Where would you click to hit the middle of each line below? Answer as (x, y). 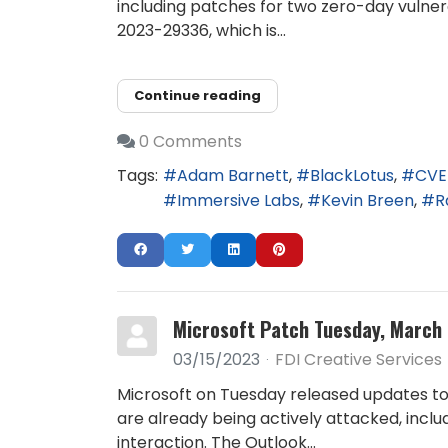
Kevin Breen (367, 200)
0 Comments (190, 141)
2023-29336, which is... (201, 31)
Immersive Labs (238, 200)
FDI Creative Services (358, 359)
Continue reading (197, 96)
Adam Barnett (233, 176)
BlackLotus (352, 176)
